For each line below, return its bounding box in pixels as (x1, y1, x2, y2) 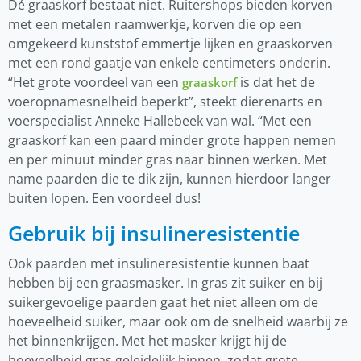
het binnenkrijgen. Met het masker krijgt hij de (8, 331, 287, 350)
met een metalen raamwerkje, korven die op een (8, 15, 301, 33)
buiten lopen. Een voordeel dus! (8, 189, 201, 207)
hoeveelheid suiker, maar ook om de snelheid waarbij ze (8, 312, 348, 330)
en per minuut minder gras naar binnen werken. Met (8, 150, 327, 168)
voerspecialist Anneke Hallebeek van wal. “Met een (8, 111, 312, 130)
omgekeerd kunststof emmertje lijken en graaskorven (8, 34, 333, 52)
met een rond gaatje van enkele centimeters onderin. (8, 53, 330, 72)
